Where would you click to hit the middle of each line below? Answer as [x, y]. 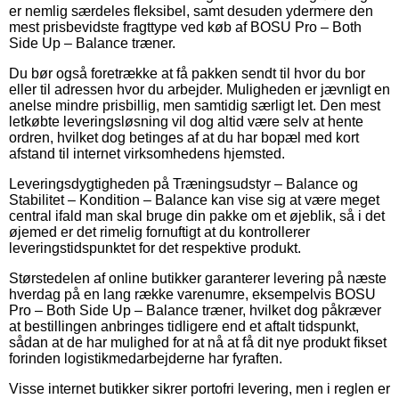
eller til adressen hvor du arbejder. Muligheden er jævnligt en [199, 89]
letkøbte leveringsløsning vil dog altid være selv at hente [186, 121]
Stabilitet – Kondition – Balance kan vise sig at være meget [194, 199]
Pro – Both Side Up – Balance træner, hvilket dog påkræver [195, 310]
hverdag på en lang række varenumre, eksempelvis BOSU [192, 294]
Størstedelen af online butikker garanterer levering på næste [198, 278]
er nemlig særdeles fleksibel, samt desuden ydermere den [191, 11]
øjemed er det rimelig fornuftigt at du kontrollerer [159, 232]
